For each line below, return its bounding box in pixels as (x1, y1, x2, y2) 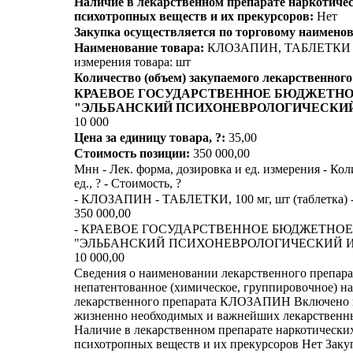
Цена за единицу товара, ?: (74, 131, 225, 144)
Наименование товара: (74, 41, 204, 54)
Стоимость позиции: (74, 147, 190, 160)
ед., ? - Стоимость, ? (74, 176, 181, 190)
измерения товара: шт (74, 55, 191, 69)
